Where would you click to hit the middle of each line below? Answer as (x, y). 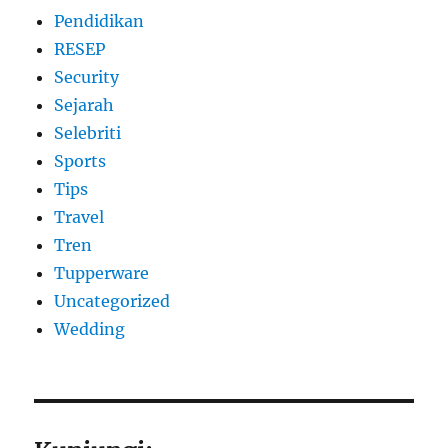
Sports (80, 161)
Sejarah (84, 105)
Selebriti (88, 133)
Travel (79, 217)
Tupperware (102, 273)
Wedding (90, 329)
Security (87, 77)
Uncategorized (112, 301)
